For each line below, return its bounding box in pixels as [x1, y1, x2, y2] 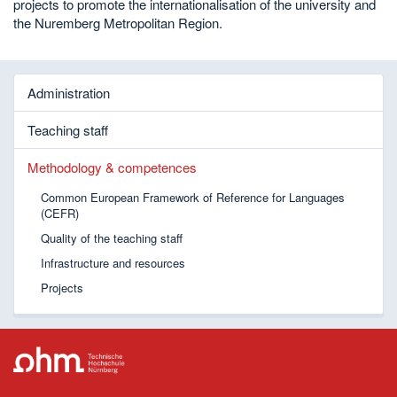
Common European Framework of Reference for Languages [41, 188, 345, 206]
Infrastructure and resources [41, 253, 185, 271]
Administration [27, 82, 110, 102]
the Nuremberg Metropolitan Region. [13, 13, 222, 32]
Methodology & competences [27, 157, 197, 176]
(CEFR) [41, 204, 79, 222]
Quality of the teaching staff [41, 229, 183, 246]
